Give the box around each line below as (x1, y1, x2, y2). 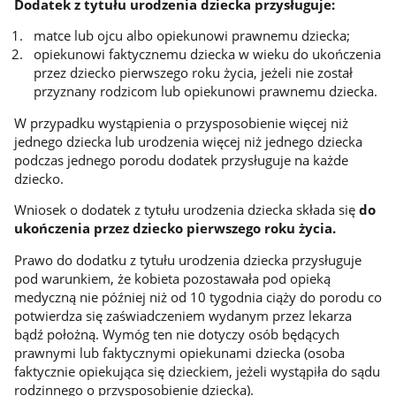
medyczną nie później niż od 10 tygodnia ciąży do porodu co (13, 287, 382, 306)
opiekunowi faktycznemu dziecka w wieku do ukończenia (33, 45, 381, 64)
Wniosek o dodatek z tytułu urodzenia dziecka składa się (13, 201, 359, 219)
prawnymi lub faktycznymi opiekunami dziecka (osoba (13, 343, 345, 362)
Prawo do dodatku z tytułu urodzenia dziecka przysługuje (13, 250, 362, 269)
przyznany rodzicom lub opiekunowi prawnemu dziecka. (33, 82, 377, 101)
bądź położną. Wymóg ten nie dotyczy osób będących (13, 324, 339, 343)
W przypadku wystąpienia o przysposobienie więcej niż (13, 113, 348, 132)
